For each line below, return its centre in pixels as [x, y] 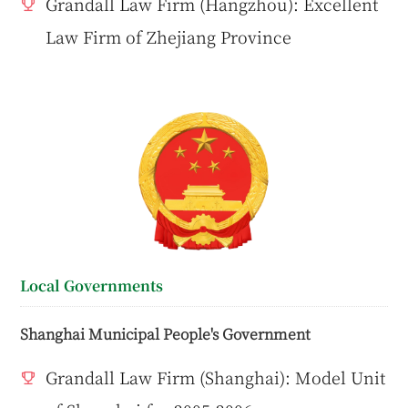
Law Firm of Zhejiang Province [169, 36]
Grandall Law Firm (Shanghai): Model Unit [216, 377]
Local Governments [92, 286]
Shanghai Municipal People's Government [166, 333]
